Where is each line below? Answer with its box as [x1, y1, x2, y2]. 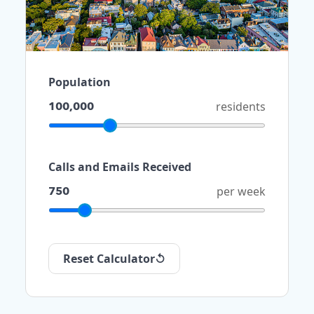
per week [217, 184, 266, 200]
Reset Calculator [63, 251, 155, 267]
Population [48, 74, 111, 90]
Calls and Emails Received [48, 159, 191, 175]
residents [216, 99, 266, 115]
